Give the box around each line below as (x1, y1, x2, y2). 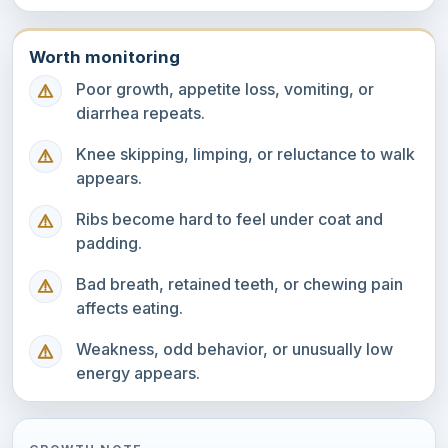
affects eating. (76, 297, 184, 318)
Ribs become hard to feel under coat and (76, 208, 384, 229)
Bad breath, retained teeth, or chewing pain (76, 273, 404, 294)
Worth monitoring (29, 46, 180, 67)
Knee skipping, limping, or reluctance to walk (76, 143, 416, 164)
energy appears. (76, 362, 201, 383)
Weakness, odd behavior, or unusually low (76, 338, 394, 359)
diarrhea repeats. (76, 102, 206, 123)
